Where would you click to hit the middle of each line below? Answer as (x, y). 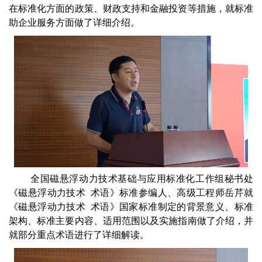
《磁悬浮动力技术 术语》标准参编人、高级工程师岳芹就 (131, 193)
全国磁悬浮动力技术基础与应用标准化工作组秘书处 (142, 179)
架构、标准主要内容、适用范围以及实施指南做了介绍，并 (131, 221)
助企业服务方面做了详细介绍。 (74, 23)
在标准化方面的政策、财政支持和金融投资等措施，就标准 (131, 8)
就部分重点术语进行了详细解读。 (79, 235)
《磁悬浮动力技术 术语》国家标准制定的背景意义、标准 (131, 207)
